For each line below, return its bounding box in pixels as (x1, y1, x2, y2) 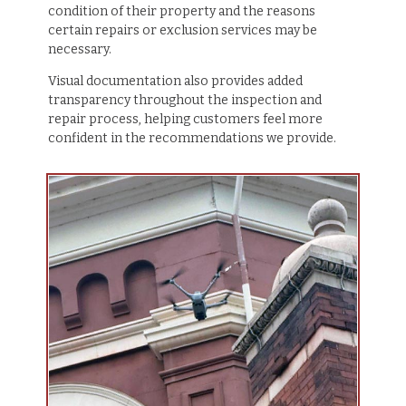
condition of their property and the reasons (47, 3, 315, 19)
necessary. (47, 41, 111, 57)
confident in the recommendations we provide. (47, 130, 336, 146)
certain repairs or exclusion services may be (47, 22, 317, 38)
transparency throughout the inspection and (47, 92, 322, 108)
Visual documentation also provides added (47, 72, 303, 89)
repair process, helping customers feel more (47, 111, 323, 127)
